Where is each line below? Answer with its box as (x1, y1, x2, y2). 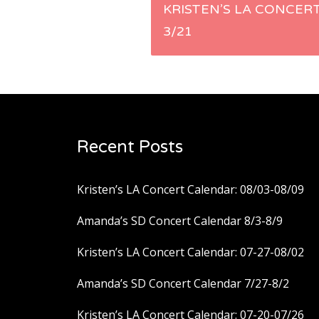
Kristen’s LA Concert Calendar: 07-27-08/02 (77, 244, 304, 261)
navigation (150, 42, 288, 78)
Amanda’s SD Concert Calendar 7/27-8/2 (77, 276, 289, 292)
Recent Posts (77, 137, 183, 158)
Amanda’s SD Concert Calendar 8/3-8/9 (77, 213, 283, 229)
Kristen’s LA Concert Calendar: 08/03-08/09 (77, 182, 304, 198)
